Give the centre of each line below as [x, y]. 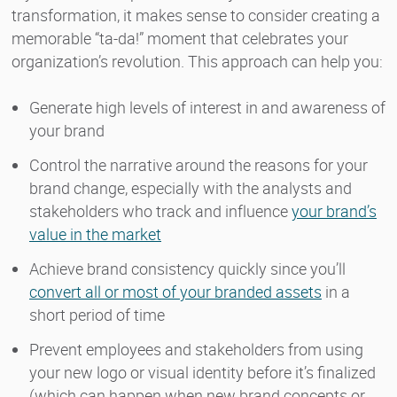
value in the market [95, 234]
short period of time [97, 314]
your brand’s [334, 210]
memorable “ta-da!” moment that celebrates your [180, 38]
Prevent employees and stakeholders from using [196, 349]
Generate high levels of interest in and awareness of [207, 107]
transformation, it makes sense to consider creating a [196, 15]
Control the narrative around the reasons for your [198, 164]
